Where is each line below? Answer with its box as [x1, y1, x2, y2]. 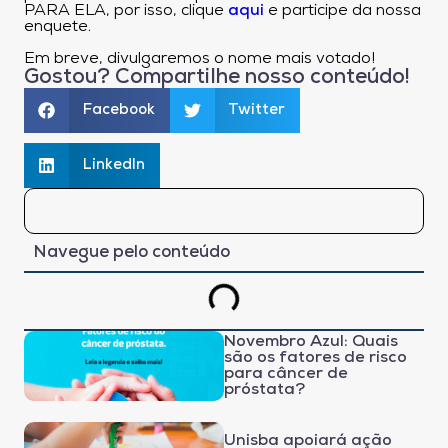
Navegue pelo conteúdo [34, 243, 230, 261]
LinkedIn [82, 157, 145, 173]
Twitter [228, 102, 285, 118]
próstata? [224, 381, 305, 398]
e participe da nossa [264, 2, 421, 19]
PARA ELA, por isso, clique [24, 2, 228, 19]
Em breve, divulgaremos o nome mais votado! [24, 50, 375, 67]
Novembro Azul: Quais [224, 333, 398, 350]
